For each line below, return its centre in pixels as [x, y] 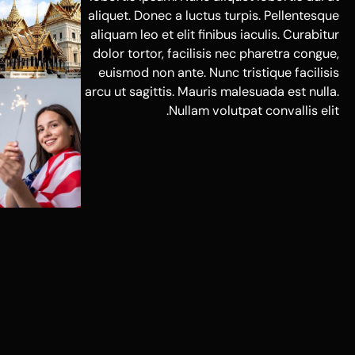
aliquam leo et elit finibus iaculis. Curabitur [215, 35]
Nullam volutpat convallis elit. [254, 111]
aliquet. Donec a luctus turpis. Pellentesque [214, 16]
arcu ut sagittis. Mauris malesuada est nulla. [212, 92]
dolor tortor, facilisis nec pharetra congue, [216, 54]
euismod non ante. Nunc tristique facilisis [219, 73]
